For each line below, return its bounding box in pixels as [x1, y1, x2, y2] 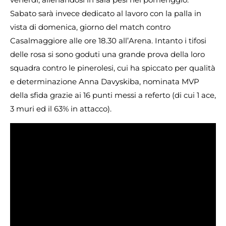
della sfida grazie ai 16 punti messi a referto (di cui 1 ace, [10, 90, 216, 100]
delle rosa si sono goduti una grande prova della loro [10, 49, 205, 60]
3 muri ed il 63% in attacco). [10, 104, 111, 114]
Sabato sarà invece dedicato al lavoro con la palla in [10, 9, 201, 19]
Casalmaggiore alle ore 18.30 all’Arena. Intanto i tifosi [10, 36, 206, 46]
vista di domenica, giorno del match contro [10, 22, 171, 32]
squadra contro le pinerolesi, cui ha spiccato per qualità [10, 63, 215, 73]
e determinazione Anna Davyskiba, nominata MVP [10, 77, 199, 87]
